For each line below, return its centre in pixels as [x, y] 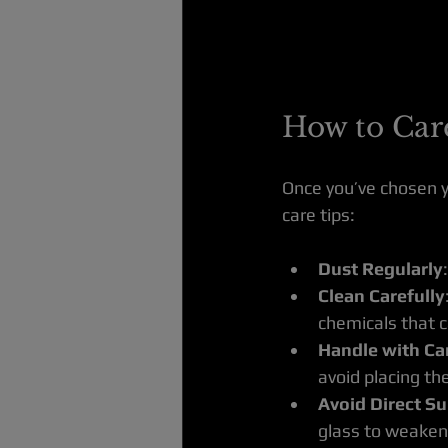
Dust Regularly [380, 269]
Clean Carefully [381, 296]
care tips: [318, 215]
